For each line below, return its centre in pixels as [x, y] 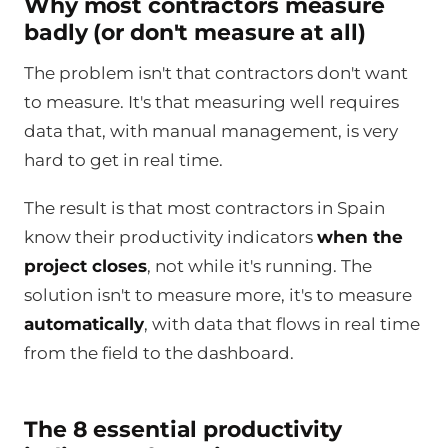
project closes [85, 265]
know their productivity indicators [170, 236]
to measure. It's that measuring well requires [211, 101]
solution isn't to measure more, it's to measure [218, 294]
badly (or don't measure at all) [195, 32]
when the [360, 236]
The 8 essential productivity [183, 429]
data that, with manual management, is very [211, 130]
